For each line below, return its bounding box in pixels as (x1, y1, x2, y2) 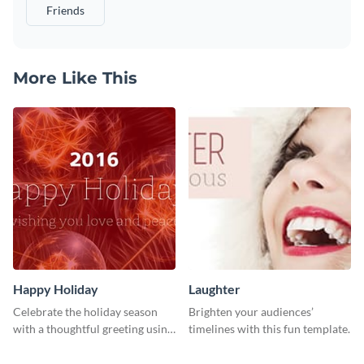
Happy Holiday (13, 280, 98, 297)
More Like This (13, 67, 137, 88)
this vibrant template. (13, 338, 120, 353)
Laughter (188, 280, 240, 297)
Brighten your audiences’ (188, 304, 314, 318)
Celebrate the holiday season (13, 304, 158, 318)
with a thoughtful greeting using (13, 321, 173, 336)
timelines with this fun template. (188, 321, 350, 336)
